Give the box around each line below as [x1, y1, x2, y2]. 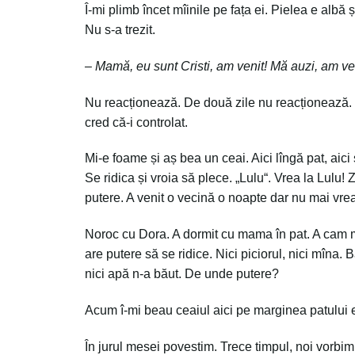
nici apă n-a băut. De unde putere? [85, 267, 279, 281]
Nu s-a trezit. [85, 23, 155, 37]
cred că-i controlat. [85, 115, 188, 129]
